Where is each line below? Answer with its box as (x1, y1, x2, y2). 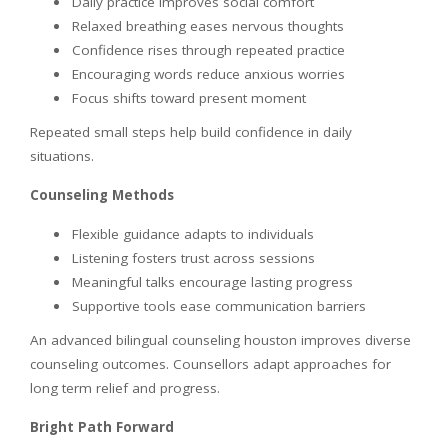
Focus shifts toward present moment (72, 88, 306, 107)
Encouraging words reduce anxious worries (72, 64, 345, 83)
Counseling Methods (30, 185, 174, 204)
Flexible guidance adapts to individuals (72, 224, 314, 243)
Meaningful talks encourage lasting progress (72, 272, 353, 291)
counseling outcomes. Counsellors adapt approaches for (30, 354, 391, 373)
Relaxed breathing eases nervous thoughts (72, 16, 344, 35)
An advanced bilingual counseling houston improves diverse (30, 330, 411, 349)
